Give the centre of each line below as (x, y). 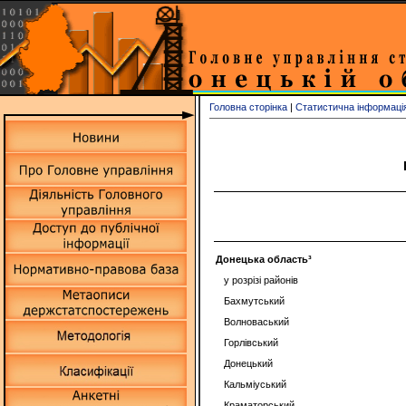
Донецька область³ (264, 259)
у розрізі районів (261, 280)
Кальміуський (256, 384)
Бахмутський (255, 301)
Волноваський (257, 322)
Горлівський (251, 343)
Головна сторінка (248, 107)
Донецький (249, 363)
